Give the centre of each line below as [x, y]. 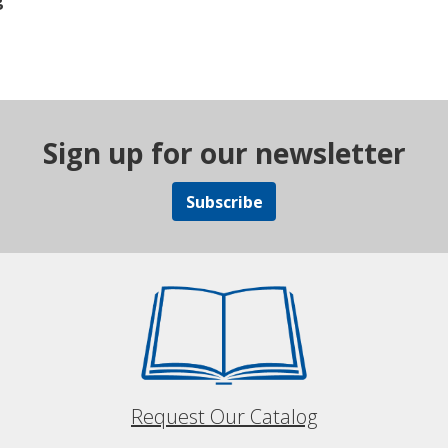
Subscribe [224, 201]
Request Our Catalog [224, 417]
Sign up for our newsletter [224, 153]
